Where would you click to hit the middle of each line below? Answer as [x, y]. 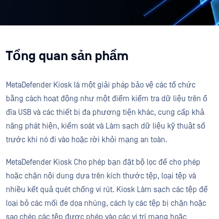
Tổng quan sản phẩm [67, 56]
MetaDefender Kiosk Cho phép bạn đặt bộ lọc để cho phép [103, 162]
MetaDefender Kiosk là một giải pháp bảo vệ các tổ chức [101, 85]
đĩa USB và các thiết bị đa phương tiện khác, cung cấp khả [105, 112]
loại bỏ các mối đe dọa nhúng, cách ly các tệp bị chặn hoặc [106, 203]
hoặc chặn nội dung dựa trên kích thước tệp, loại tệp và [101, 176]
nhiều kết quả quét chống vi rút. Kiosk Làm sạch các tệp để [107, 190]
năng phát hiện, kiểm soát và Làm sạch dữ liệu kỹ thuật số [106, 126]
